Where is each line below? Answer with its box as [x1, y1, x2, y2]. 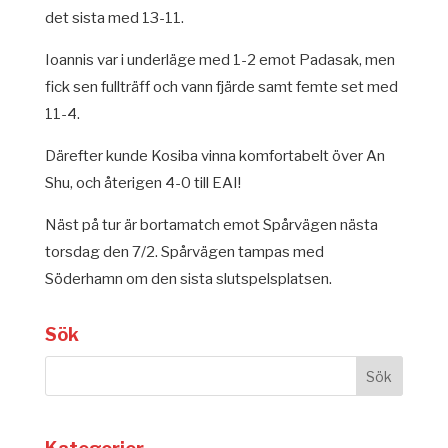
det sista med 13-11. [44, 9, 184, 27]
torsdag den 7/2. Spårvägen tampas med [44, 243, 324, 261]
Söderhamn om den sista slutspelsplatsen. [44, 270, 332, 288]
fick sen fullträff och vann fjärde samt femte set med [44, 78, 398, 96]
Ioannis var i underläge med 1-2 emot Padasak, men [44, 51, 395, 69]
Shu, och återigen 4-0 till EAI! [44, 174, 241, 192]
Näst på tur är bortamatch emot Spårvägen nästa [44, 216, 378, 234]
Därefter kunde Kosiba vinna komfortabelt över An [44, 147, 385, 165]
